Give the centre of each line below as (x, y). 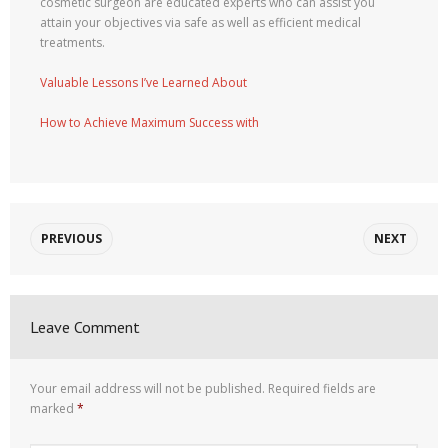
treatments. (72, 42)
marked (53, 408)
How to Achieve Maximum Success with (149, 122)
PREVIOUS (71, 238)
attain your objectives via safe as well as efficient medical (200, 22)
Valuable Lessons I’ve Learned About (143, 82)
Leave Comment (85, 327)
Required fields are (322, 388)
